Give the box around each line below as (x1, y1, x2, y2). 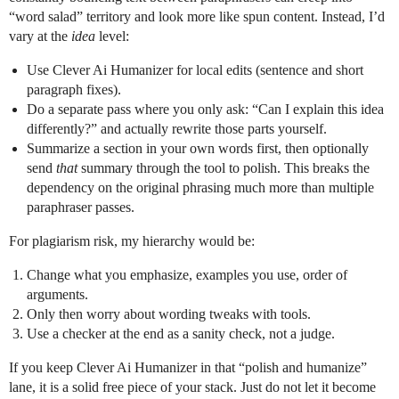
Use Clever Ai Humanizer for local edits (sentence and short (27, 61, 363, 77)
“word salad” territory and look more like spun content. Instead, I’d (9, 8, 385, 24)
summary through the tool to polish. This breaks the (77, 159, 370, 175)
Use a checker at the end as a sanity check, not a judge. (27, 325, 335, 341)
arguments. (27, 286, 88, 302)
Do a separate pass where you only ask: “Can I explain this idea (27, 101, 384, 117)
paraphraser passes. (27, 199, 134, 215)
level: (95, 28, 129, 44)
